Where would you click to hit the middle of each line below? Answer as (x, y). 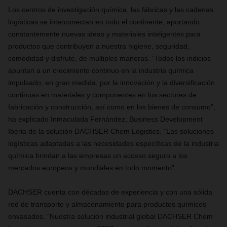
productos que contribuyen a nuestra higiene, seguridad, (99, 46)
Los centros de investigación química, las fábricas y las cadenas (111, 10)
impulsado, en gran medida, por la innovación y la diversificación (111, 83)
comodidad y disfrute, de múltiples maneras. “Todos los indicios (109, 58)
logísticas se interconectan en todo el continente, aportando (104, 22)
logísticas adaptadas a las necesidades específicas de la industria (113, 143)
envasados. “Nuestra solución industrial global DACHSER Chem (110, 216)
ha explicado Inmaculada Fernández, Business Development (105, 119)
